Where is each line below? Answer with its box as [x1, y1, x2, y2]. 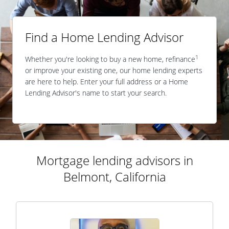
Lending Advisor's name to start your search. [25, 88, 167, 98]
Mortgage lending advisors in [36, 152, 193, 169]
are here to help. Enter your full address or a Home [25, 77, 188, 86]
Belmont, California [63, 168, 166, 185]
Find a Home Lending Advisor [25, 29, 184, 45]
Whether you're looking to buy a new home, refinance [25, 54, 195, 64]
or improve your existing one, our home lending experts [25, 65, 202, 75]
